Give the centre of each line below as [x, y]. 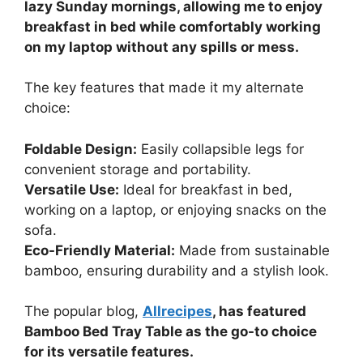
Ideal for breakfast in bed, [206, 189]
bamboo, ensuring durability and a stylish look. [177, 270]
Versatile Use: [72, 189]
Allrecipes [177, 312]
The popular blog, [83, 312]
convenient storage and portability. [138, 169]
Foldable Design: [81, 149]
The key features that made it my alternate [164, 88]
